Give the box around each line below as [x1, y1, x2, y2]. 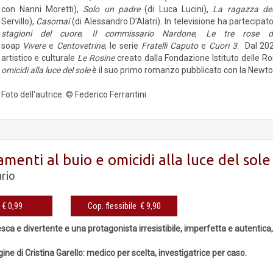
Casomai [36, 16, 70, 26]
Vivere [23, 41, 46, 51]
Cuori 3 [208, 41, 237, 51]
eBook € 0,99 [2, 201, 23, 211]
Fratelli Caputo [141, 41, 198, 51]
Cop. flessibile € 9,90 [140, 201, 161, 211]
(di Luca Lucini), [140, 4, 213, 14]
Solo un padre [83, 4, 141, 14]
